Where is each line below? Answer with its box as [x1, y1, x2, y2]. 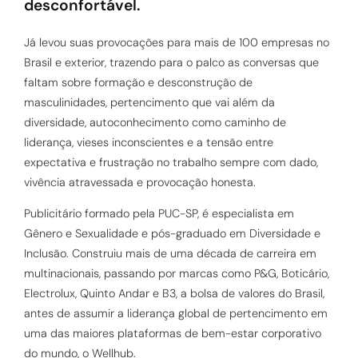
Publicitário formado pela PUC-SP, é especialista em [24, 206, 294, 221]
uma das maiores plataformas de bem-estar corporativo [24, 326, 321, 341]
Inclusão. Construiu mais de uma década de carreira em [24, 246, 316, 261]
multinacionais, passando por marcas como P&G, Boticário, [24, 266, 329, 281]
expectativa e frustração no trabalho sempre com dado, [24, 154, 318, 169]
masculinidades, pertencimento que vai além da [24, 94, 275, 109]
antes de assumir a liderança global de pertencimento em [24, 306, 328, 321]
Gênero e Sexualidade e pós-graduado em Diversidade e [24, 226, 320, 241]
